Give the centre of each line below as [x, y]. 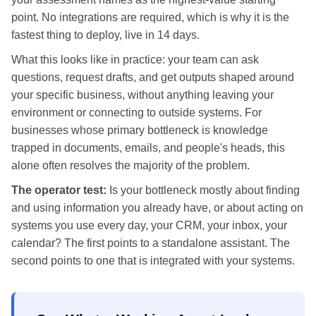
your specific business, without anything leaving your [142, 95]
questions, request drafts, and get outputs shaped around [153, 77]
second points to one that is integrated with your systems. [153, 260]
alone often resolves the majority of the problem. [130, 165]
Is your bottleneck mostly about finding [203, 190]
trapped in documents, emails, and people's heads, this [148, 147]
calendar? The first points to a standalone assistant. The [151, 243]
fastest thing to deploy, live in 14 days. [105, 35]
